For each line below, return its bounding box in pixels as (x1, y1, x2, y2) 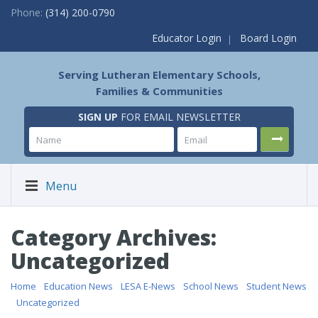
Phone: (11, 6, 45, 19)
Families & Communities (95, 84, 223, 98)
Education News (44, 280, 113, 292)
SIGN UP (77, 110, 118, 124)
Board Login (240, 31, 297, 45)
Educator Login (152, 31, 221, 45)
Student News (246, 280, 307, 292)
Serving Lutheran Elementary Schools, (57, 67, 261, 82)
